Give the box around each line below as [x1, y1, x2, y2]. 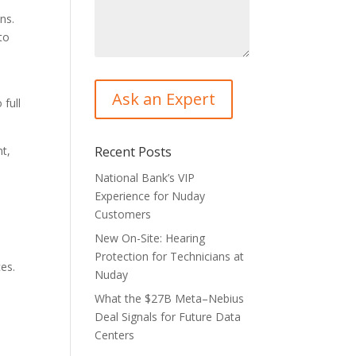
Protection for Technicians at [95, 249, 245, 265]
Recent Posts [95, 143, 172, 161]
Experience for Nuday [95, 188, 206, 204]
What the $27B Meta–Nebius [95, 291, 245, 307]
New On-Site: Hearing [95, 230, 206, 246]
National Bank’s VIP [95, 170, 195, 186]
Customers [95, 207, 152, 222]
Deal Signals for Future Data [95, 309, 242, 325]
